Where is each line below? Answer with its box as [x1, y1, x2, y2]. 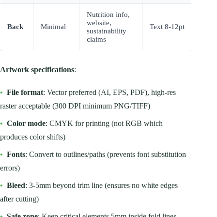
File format [7, 88, 43, 96]
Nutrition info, [87, 10, 130, 18]
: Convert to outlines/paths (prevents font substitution [25, 150, 186, 158]
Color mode [7, 119, 46, 127]
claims [87, 35, 106, 43]
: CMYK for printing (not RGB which [46, 119, 163, 127]
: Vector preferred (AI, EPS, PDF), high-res [43, 88, 176, 96]
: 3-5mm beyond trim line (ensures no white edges [25, 181, 178, 189]
